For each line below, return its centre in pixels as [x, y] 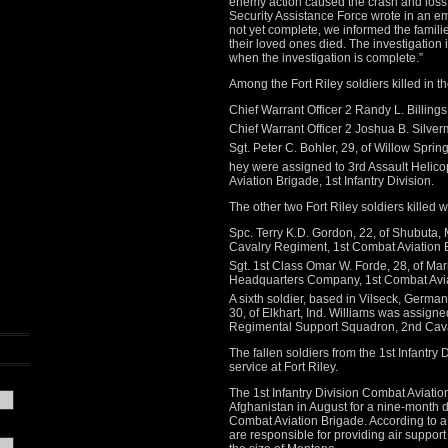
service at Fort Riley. [283, 367]
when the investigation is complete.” [326, 58]
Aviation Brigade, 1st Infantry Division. [331, 181]
